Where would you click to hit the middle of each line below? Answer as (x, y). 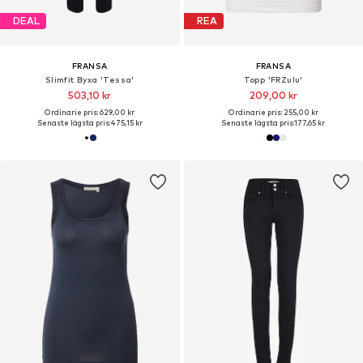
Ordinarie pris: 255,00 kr (273, 112)
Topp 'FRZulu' (273, 79)
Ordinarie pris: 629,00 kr (90, 112)
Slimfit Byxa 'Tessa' (90, 79)
